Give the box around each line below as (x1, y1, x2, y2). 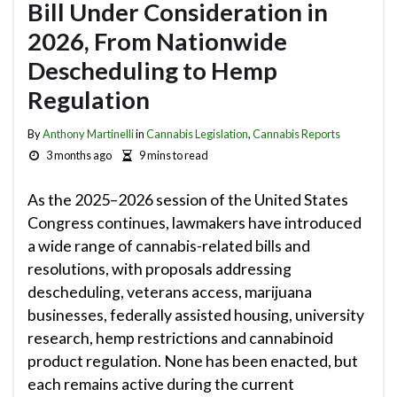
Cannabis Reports (253, 126, 340, 141)
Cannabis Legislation (146, 126, 248, 141)
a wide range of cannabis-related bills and (27, 235, 310, 255)
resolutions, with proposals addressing (27, 258, 292, 278)
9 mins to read (138, 147, 208, 162)
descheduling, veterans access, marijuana (27, 281, 312, 301)
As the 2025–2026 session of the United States (27, 189, 348, 209)
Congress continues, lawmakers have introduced (27, 212, 362, 232)
